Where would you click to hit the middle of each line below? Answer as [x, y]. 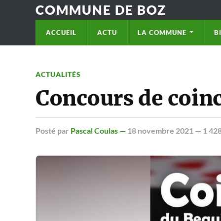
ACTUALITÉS [58, 74]
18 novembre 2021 [160, 130]
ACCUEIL [61, 33]
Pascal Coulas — [99, 130]
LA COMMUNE [162, 33]
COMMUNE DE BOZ [101, 10]
